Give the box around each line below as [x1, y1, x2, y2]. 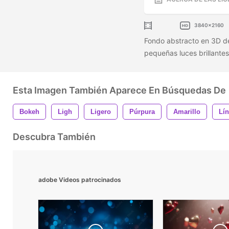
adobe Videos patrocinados [38, 175, 121, 184]
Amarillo [173, 107, 200, 116]
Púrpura [129, 107, 155, 116]
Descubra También [13, 131, 96, 142]
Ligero [90, 107, 111, 116]
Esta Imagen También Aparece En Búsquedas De [13, 84, 226, 96]
